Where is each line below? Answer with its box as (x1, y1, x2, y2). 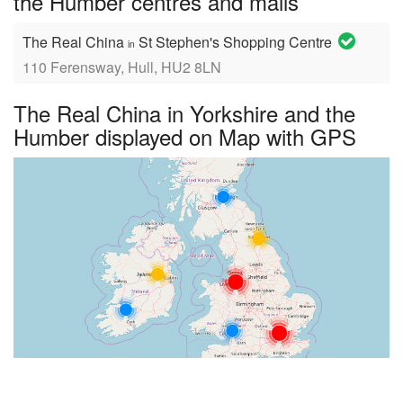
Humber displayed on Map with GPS (13, 121, 356, 152)
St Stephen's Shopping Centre (135, 31, 336, 52)
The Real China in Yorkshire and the (13, 97, 355, 129)
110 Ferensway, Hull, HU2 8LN (22, 57, 221, 77)
